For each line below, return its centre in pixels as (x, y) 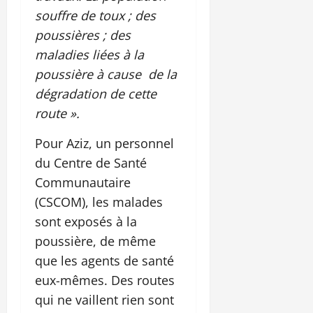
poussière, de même (95, 241)
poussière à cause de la (106, 74)
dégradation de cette (96, 93)
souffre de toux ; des (95, 15)
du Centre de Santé (91, 162)
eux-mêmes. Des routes (105, 280)
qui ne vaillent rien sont (104, 299)
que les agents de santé (104, 260)
